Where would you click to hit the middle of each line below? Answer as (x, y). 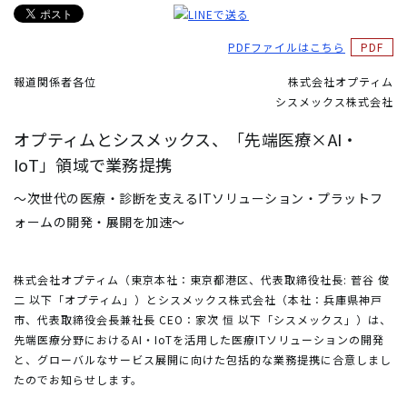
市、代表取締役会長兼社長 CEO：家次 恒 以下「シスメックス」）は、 (203, 319)
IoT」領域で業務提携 (93, 164)
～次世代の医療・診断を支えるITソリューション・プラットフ (199, 198)
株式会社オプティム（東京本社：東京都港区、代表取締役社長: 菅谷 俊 (202, 279)
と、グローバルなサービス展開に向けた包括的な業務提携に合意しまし (203, 359)
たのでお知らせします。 (78, 379)
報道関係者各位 (55, 81)
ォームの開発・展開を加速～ (99, 221)
